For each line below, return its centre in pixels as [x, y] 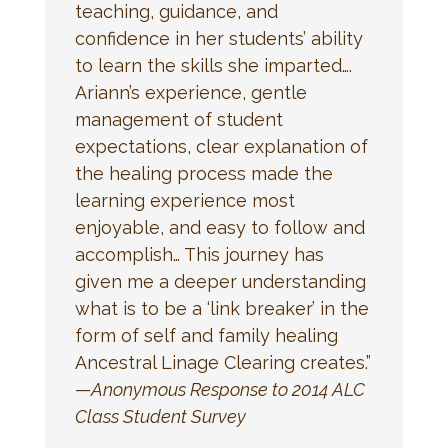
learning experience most [184, 200]
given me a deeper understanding [220, 281]
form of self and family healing [206, 335]
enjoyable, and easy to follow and [219, 227]
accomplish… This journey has [199, 254]
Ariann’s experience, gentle [190, 92]
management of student [178, 119]
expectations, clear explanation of [221, 146]
